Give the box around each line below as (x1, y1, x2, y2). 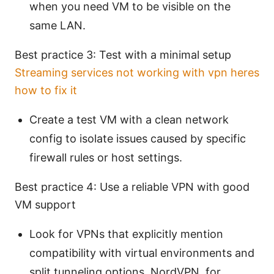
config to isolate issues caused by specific (29, 132, 246, 146)
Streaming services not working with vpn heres (15, 66, 259, 80)
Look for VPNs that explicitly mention (29, 228, 223, 241)
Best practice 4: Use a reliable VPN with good (15, 180, 250, 194)
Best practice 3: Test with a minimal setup (15, 48, 231, 62)
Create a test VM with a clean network (29, 113, 229, 127)
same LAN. (29, 19, 86, 32)
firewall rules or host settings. (29, 151, 182, 165)
